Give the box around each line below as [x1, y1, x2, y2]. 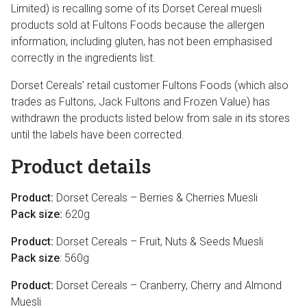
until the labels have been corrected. [11, 128, 187, 141]
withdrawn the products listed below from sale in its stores [11, 112, 290, 125]
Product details [11, 153, 151, 179]
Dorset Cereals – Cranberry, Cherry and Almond [53, 279, 282, 292]
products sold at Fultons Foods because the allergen [11, 19, 265, 32]
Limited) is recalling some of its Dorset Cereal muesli [11, 2, 262, 15]
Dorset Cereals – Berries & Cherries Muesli [53, 191, 258, 204]
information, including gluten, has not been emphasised [11, 35, 272, 48]
